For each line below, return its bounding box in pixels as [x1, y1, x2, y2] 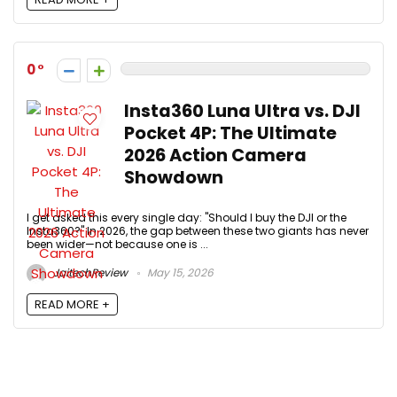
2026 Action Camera [124, 144, 307, 168]
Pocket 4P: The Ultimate [124, 121, 337, 146]
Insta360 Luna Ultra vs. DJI [124, 99, 361, 124]
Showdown [124, 166, 223, 191]
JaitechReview [51, 265, 128, 281]
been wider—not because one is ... [27, 237, 208, 253]
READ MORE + [35, 295, 110, 313]
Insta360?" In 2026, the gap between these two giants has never [27, 223, 369, 239]
